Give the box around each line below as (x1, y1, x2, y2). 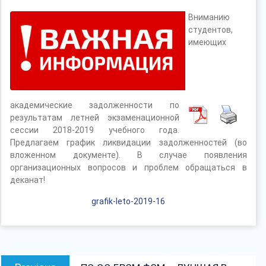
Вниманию (188, 12, 230, 22)
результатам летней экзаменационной (10, 113, 179, 123)
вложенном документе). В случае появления (10, 150, 247, 160)
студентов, (188, 25, 233, 34)
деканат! (10, 175, 46, 185)
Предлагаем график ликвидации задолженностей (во (10, 138, 247, 148)
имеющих (188, 37, 227, 47)
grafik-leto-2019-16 (91, 197, 166, 207)
